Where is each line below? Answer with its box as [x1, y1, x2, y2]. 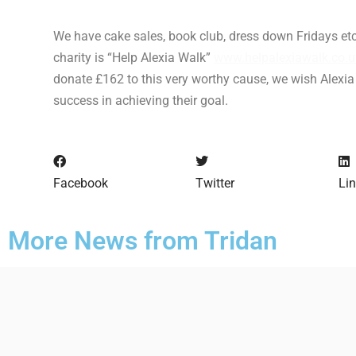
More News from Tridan [8, 226, 277, 257]
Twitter [195, 175, 235, 191]
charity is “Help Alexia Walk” [53, 49, 215, 65]
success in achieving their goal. [53, 92, 232, 108]
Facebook [53, 175, 109, 191]
